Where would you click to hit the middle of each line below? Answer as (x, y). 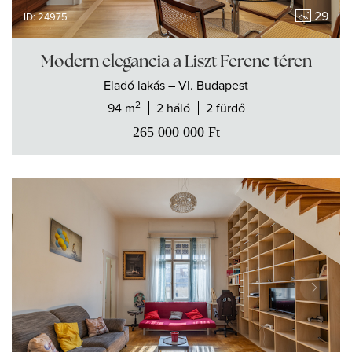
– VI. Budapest (208, 84)
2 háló (173, 107)
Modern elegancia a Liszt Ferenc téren (176, 60)
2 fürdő (225, 107)
